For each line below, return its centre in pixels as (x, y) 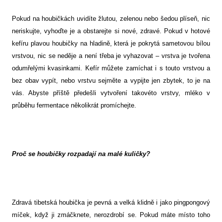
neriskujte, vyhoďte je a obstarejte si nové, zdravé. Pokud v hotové (111, 31)
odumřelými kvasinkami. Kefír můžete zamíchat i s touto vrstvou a (111, 68)
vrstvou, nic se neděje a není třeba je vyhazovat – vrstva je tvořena (111, 56)
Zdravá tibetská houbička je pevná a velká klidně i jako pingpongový (111, 203)
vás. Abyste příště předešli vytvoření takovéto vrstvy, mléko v (111, 93)
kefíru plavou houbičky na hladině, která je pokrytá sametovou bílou (111, 44)
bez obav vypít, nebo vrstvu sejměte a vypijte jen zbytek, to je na (111, 81)
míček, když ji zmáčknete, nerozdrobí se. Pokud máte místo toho (111, 215)
